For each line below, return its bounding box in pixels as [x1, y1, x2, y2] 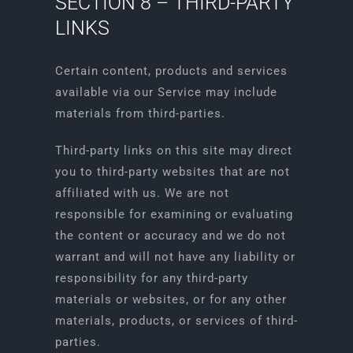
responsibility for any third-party [54, 271, 248, 285]
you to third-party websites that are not [54, 165, 290, 179]
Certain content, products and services [54, 64, 288, 78]
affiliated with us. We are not [54, 186, 229, 200]
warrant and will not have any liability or [54, 250, 295, 264]
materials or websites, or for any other [54, 292, 287, 307]
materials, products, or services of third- [54, 314, 298, 328]
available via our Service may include [54, 85, 277, 99]
